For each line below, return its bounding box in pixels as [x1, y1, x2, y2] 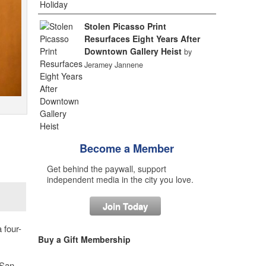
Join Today [103, 199, 148, 213]
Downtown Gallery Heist [84, 45, 182, 57]
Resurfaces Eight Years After [84, 33, 200, 45]
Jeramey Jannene [84, 59, 143, 70]
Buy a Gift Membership [37, 233, 131, 245]
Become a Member [80, 141, 174, 156]
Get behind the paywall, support [46, 163, 166, 175]
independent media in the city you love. [46, 173, 194, 185]
